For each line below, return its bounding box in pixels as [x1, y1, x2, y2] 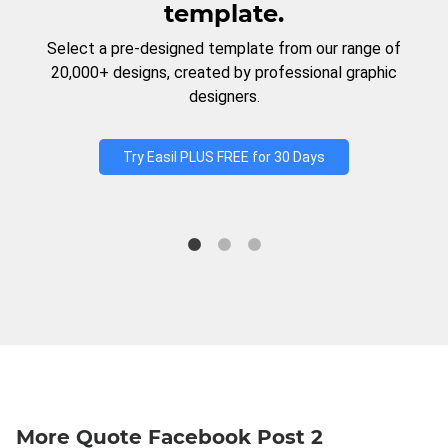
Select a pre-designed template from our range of [47, 39, 401, 58]
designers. [188, 87, 260, 106]
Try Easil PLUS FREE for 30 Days [123, 149, 325, 165]
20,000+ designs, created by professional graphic [51, 63, 397, 82]
